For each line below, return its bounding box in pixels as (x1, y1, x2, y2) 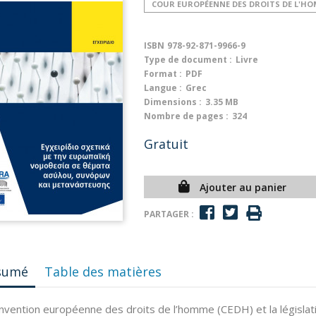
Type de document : (144, 54, 232, 66)
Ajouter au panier (199, 181, 286, 194)
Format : (144, 68, 182, 80)
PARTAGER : (144, 207, 194, 220)
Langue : (144, 82, 182, 94)
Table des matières (44, 263, 162, 280)
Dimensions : (144, 96, 202, 108)
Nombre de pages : (144, 110, 229, 122)
